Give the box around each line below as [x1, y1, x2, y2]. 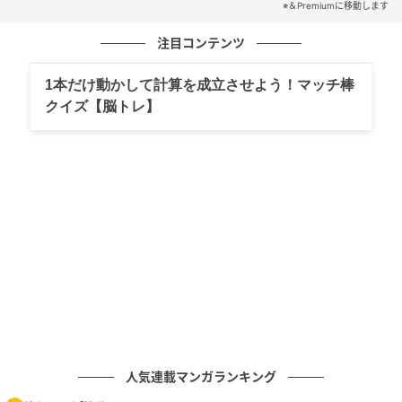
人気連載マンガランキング [126, 369, 276, 384]
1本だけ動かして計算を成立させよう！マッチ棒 [45, 77, 354, 92]
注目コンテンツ [157, 35, 245, 50]
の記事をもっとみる [103, 20, 216, 36]
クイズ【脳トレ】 [45, 99, 160, 114]
